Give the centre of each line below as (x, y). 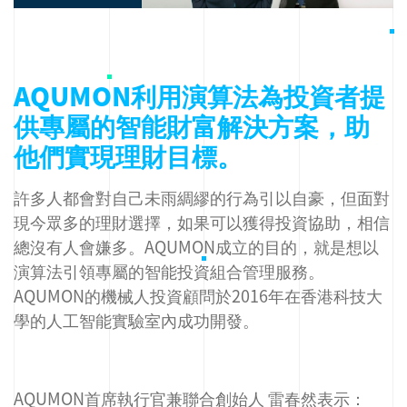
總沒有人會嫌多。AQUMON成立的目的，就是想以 (196, 246)
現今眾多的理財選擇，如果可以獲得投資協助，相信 (202, 222)
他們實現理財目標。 (128, 155)
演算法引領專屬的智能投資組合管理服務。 (169, 271)
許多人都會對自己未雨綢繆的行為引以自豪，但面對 (202, 197)
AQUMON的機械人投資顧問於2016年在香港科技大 (198, 295)
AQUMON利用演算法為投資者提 (199, 95)
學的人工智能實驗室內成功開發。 (136, 320)
